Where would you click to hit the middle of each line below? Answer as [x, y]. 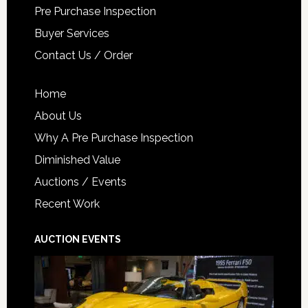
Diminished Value [77, 160]
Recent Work [67, 204]
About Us [58, 116]
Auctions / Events [80, 182]
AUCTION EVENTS [77, 240]
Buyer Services [71, 34]
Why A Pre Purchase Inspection [113, 138]
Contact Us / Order [83, 56]
